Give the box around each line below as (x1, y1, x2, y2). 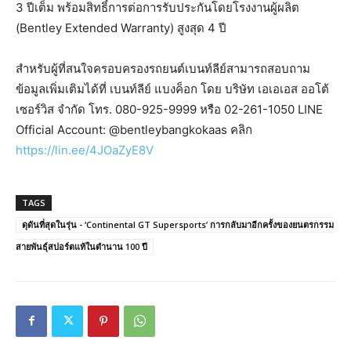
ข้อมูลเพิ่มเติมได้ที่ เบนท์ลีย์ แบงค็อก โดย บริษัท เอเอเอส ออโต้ (16, 81, 329, 96)
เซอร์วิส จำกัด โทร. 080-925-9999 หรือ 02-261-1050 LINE (16, 101, 323, 117)
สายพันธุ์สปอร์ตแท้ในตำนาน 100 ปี (16, 240, 147, 252)
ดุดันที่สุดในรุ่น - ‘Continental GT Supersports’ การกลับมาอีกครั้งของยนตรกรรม (22, 218, 334, 230)
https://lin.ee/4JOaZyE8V (16, 142, 154, 157)
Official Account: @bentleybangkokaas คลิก (16, 121, 252, 137)
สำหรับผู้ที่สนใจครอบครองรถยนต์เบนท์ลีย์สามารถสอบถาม (16, 60, 310, 76)
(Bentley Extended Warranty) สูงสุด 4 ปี (16, 20, 226, 35)
